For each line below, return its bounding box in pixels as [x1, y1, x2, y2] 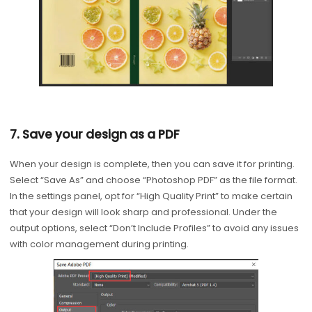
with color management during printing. [9, 237, 189, 251]
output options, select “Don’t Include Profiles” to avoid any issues [9, 221, 299, 235]
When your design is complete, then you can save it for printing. [9, 157, 295, 171]
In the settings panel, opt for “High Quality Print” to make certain [9, 189, 292, 203]
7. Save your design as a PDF [9, 125, 180, 143]
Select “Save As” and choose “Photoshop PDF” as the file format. [9, 173, 297, 187]
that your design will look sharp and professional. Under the [9, 205, 277, 219]
